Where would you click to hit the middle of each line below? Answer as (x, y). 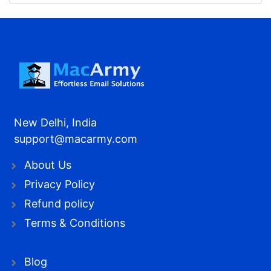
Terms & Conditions (75, 223)
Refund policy (59, 203)
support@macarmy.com (76, 139)
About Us (48, 165)
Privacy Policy (60, 184)
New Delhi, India (55, 122)
